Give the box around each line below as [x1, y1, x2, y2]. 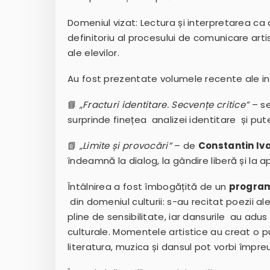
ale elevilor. [67, 46, 119, 60]
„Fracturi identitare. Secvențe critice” [79, 98, 250, 111]
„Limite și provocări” [79, 139, 172, 152]
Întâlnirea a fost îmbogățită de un [67, 180, 229, 193]
